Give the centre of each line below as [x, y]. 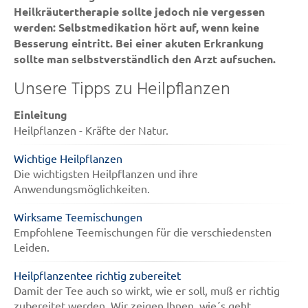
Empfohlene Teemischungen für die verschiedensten [143, 232]
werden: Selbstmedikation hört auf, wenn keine [136, 27]
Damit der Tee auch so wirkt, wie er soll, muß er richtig [147, 290]
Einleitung [41, 115]
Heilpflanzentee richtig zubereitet [97, 275]
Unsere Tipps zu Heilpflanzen [122, 90]
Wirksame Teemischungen [78, 217]
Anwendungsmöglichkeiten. [82, 189]
